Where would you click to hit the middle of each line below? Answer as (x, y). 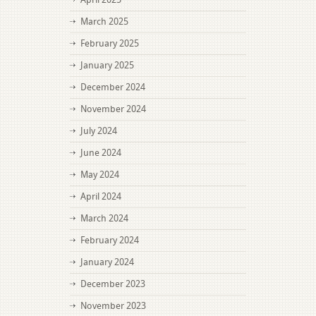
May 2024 (100, 175)
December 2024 (113, 87)
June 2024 (101, 153)
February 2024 (110, 240)
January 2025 (107, 65)
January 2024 (107, 262)
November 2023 (113, 306)
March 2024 (104, 218)
